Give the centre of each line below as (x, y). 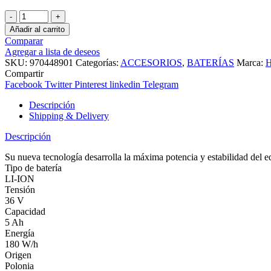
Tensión (20, 190)
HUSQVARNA (49, 26)
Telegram (161, 85)
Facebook (24, 85)
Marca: (251, 63)
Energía (20, 233)
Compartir (24, 74)
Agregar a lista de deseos (52, 52)
